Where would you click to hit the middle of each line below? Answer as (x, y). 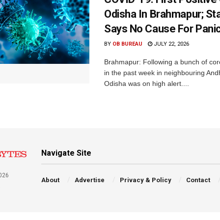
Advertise (89, 180)
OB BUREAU (127, 44)
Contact (198, 180)
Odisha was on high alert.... (147, 83)
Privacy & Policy (145, 180)
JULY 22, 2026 (171, 44)
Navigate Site (67, 153)
